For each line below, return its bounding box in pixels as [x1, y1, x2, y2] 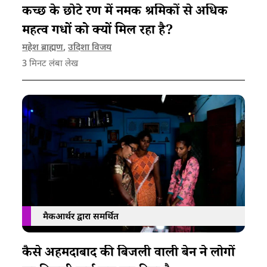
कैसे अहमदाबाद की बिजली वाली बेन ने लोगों [22, 244, 235, 265]
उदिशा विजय [68, 42, 112, 54]
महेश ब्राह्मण [22, 42, 64, 54]
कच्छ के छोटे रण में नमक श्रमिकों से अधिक [22, 2, 228, 24]
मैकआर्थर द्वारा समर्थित [43, 212, 119, 223]
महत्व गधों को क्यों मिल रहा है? [22, 21, 174, 43]
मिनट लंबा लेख [27, 58, 79, 70]
